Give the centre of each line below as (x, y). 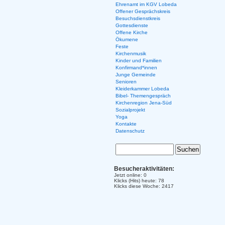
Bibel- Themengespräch (143, 96)
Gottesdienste (132, 25)
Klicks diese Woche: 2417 (144, 186)
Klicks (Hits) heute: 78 (139, 181)
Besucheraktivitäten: (144, 169)
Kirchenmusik (131, 53)
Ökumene (127, 39)
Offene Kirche (131, 32)
